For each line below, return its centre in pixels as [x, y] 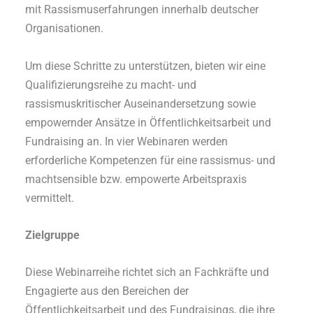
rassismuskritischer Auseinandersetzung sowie [141, 103]
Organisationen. [65, 29]
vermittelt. [50, 198]
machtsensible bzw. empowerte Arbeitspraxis [136, 179]
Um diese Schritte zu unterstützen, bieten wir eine [146, 66]
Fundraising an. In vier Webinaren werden [127, 141]
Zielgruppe [53, 235]
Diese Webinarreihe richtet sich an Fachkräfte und [147, 272]
